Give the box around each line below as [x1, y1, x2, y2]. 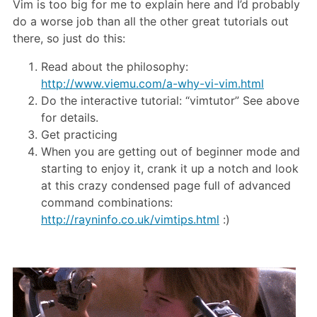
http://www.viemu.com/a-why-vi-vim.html [41, 76, 264, 91]
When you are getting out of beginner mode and [41, 144, 300, 158]
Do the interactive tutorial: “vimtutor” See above [41, 93, 299, 108]
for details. [41, 110, 98, 125]
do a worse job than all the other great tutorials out [13, 13, 289, 28]
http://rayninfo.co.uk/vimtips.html [41, 212, 219, 226]
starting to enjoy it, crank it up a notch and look [41, 161, 299, 175]
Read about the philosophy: [41, 59, 188, 74]
